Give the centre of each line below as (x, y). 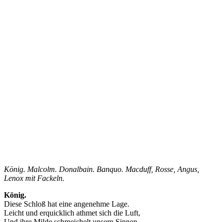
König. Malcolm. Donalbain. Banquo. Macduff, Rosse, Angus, (102, 169)
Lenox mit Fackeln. (34, 178)
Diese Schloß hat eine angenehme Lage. (67, 204)
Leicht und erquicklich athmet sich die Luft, (72, 213)
